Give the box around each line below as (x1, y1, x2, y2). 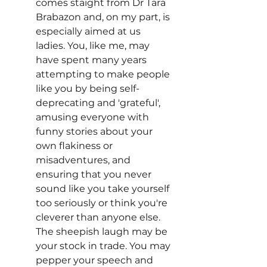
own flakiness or (36, 140, 115, 151)
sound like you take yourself (36, 183, 172, 194)
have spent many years (36, 54, 149, 66)
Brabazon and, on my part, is (36, 11, 172, 23)
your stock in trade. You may (36, 240, 173, 252)
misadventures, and (36, 154, 133, 166)
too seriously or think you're (36, 197, 170, 209)
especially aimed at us (36, 26, 143, 37)
